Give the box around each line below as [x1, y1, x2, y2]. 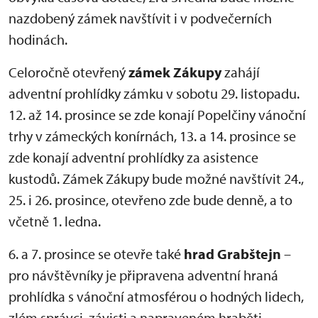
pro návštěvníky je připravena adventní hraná [9, 266, 278, 284]
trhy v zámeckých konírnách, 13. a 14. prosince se [9, 127, 296, 145]
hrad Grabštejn [184, 245, 281, 263]
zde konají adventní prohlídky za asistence [9, 148, 258, 166]
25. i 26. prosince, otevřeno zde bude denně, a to [9, 191, 292, 209]
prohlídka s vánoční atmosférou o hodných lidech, [9, 287, 304, 305]
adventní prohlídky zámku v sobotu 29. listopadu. [9, 84, 300, 102]
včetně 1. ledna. [9, 212, 101, 230]
